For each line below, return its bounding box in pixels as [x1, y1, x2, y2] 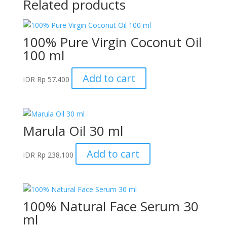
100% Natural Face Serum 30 [22, 197, 199, 216]
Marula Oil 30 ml [22, 122, 123, 140]
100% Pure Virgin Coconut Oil [22, 33, 202, 51]
